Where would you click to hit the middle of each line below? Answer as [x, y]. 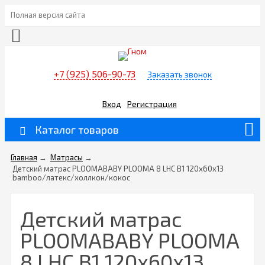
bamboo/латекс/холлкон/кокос [71, 178]
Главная [24, 158]
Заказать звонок [179, 75]
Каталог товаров [77, 130]
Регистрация [152, 104]
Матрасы [67, 158]
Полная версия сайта [48, 15]
